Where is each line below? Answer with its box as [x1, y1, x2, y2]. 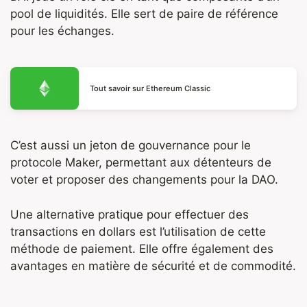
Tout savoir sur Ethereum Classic [90, 84, 210, 94]
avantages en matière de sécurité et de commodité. [10, 258, 296, 273]
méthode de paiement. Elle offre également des [10, 241, 273, 256]
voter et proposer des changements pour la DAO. [10, 173, 278, 187]
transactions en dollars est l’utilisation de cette [10, 224, 266, 238]
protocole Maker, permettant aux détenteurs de [10, 156, 271, 170]
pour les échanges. [10, 23, 114, 38]
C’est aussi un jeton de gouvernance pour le [10, 138, 251, 153]
